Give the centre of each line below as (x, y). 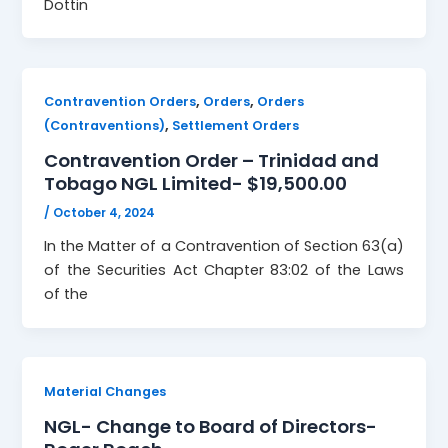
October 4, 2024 (104, 213)
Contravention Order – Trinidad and (212, 161)
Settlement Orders (236, 126)
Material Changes (105, 391)
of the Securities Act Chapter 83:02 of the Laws (224, 269)
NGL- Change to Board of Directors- (211, 426)
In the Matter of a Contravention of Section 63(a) (224, 245)
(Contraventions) (105, 126)
